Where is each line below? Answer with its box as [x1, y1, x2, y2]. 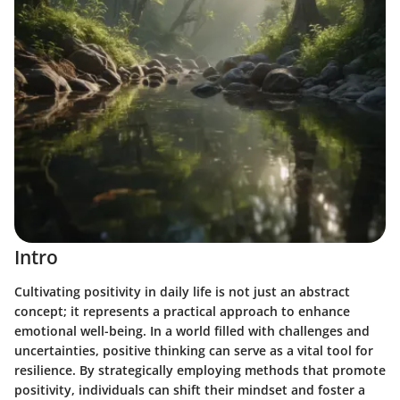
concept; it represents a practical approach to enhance [14, 302, 350, 320]
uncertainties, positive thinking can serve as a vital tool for [14, 341, 373, 359]
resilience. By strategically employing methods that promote [14, 361, 386, 379]
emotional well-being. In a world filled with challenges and [14, 321, 370, 339]
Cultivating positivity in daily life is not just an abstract [14, 282, 350, 300]
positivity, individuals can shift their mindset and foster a [14, 380, 365, 398]
